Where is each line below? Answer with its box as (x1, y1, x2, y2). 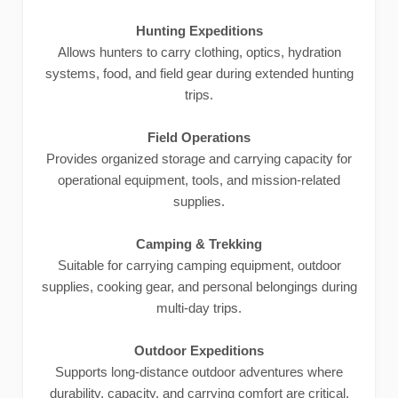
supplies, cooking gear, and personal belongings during (41, 279, 357, 294)
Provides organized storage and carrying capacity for (46, 151, 352, 166)
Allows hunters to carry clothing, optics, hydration (57, 44, 341, 60)
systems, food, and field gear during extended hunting (44, 66, 354, 81)
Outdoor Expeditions (134, 343, 264, 358)
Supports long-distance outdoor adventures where (55, 364, 343, 379)
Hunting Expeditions (135, 23, 263, 38)
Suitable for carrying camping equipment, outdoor (57, 258, 341, 273)
